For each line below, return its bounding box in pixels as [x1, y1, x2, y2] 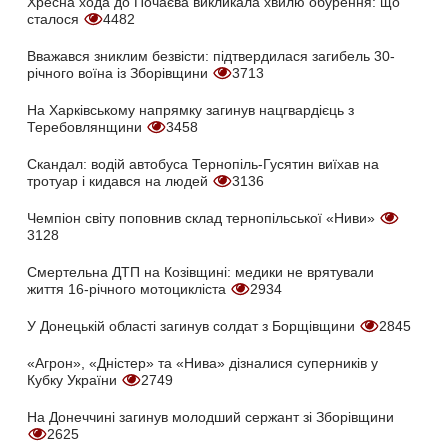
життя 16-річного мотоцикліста [27, 281, 230, 298]
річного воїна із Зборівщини [27, 65, 212, 82]
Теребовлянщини [27, 119, 146, 136]
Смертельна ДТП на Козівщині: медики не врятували [27, 264, 374, 281]
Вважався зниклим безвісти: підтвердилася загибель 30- [27, 48, 395, 65]
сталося [27, 11, 83, 28]
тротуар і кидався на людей [27, 173, 212, 190]
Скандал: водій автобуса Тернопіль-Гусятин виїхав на [27, 156, 379, 173]
